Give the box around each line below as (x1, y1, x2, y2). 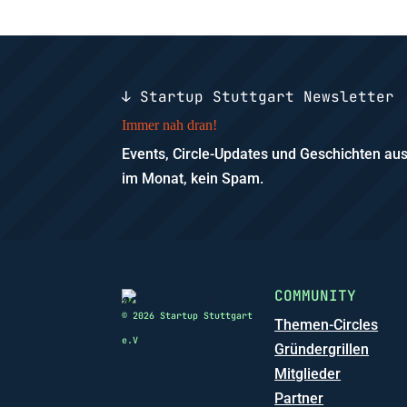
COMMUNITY (274, 286, 357, 306)
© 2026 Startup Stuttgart (122, 310, 253, 323)
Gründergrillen (274, 341, 370, 359)
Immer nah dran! (122, 116, 218, 133)
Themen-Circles (274, 316, 379, 334)
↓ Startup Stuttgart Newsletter (122, 86, 395, 106)
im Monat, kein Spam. (122, 169, 264, 187)
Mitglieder (274, 365, 342, 383)
